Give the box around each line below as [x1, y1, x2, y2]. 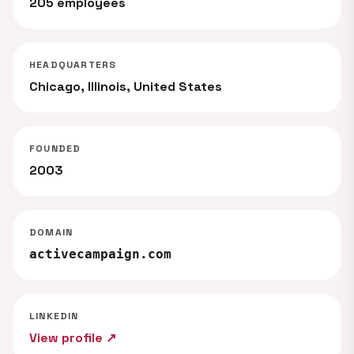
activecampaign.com [29, 247, 171, 262]
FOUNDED [29, 142, 81, 155]
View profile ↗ [29, 330, 116, 346]
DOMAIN [29, 226, 73, 239]
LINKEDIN [29, 310, 79, 322]
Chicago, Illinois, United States [29, 78, 222, 95]
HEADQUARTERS [29, 58, 117, 71]
